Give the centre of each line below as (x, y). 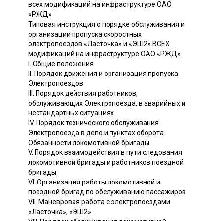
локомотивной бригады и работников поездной (106, 162)
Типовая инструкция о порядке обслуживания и (106, 24)
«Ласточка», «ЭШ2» (60, 211)
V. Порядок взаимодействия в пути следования (105, 152)
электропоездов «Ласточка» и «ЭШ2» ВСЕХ (99, 44)
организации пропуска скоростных (85, 34)
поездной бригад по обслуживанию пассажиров (107, 192)
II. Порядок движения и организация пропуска (103, 73)
